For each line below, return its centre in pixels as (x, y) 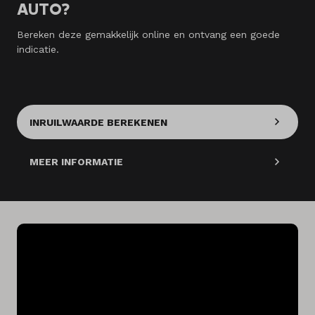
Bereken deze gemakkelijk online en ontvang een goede (148, 34)
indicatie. (38, 49)
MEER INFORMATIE (76, 162)
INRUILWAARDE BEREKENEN (98, 122)
